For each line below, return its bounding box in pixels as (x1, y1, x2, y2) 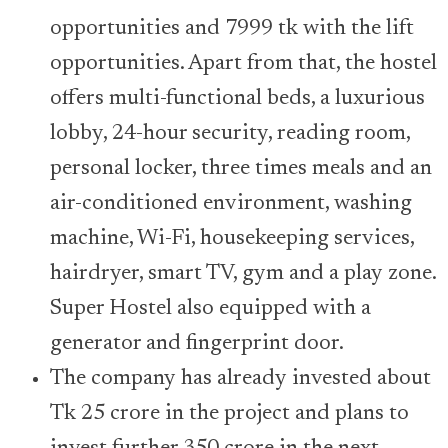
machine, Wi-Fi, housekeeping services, (50, 227, 414, 250)
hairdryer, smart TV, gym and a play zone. (50, 262, 436, 285)
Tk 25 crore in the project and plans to (50, 402, 409, 425)
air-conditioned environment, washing (50, 192, 412, 215)
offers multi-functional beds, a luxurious (50, 87, 425, 110)
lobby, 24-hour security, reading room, (50, 122, 410, 145)
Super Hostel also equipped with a (50, 297, 371, 320)
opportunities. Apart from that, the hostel (50, 52, 437, 75)
